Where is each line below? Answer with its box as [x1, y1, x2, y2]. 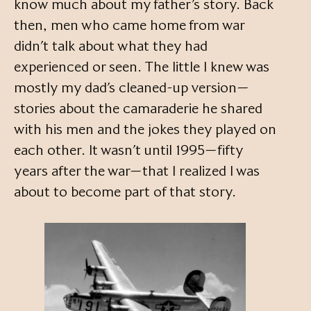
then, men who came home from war [14, 17, 244, 34]
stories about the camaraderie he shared [14, 100, 262, 117]
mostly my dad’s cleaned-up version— [14, 79, 249, 96]
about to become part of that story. [14, 183, 236, 201]
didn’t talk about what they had [14, 37, 208, 55]
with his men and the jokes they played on [14, 121, 276, 138]
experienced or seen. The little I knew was [14, 58, 269, 76]
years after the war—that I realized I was [14, 162, 260, 180]
